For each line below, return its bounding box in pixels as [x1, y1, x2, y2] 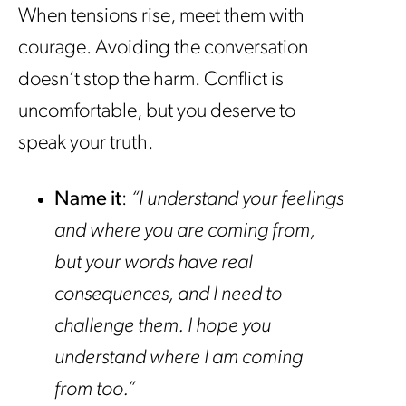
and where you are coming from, [54, 221, 315, 242]
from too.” [54, 380, 135, 401]
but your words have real [54, 253, 253, 274]
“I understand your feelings [130, 189, 343, 210]
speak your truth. [18, 133, 153, 155]
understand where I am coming [54, 348, 303, 369]
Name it [54, 189, 121, 210]
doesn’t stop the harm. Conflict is [18, 70, 284, 92]
